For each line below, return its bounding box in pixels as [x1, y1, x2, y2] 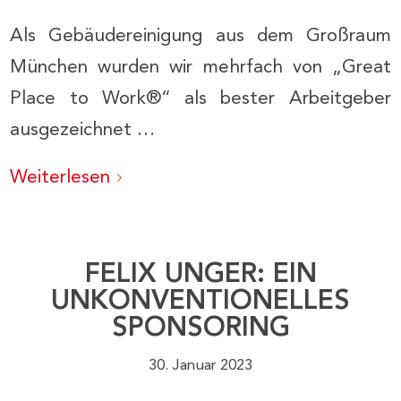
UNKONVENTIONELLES [51, 288, 350, 316]
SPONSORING [111, 315, 290, 343]
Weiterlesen [10, 167, 111, 187]
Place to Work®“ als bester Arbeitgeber [10, 89, 391, 108]
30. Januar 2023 [149, 358, 252, 374]
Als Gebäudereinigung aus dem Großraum [10, 26, 391, 46]
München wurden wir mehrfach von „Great [10, 57, 391, 77]
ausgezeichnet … [10, 120, 156, 140]
